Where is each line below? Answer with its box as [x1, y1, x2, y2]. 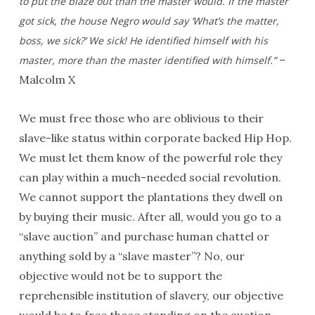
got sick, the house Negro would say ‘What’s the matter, [18, 14, 279, 27]
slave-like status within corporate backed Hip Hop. [18, 131, 292, 145]
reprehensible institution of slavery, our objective [18, 288, 283, 302]
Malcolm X [18, 72, 75, 86]
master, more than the [18, 53, 125, 67]
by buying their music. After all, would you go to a [18, 210, 281, 224]
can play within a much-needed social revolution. [18, 170, 281, 184]
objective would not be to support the [18, 269, 222, 283]
